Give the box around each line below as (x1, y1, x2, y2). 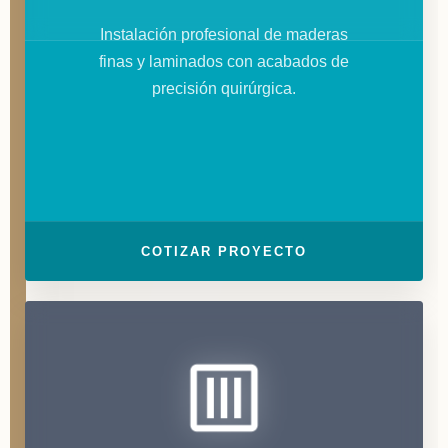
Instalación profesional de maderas (100, 25, 348, 43)
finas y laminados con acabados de (99, 52, 349, 70)
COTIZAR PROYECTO (141, 243, 307, 259)
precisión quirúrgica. (152, 79, 296, 97)
